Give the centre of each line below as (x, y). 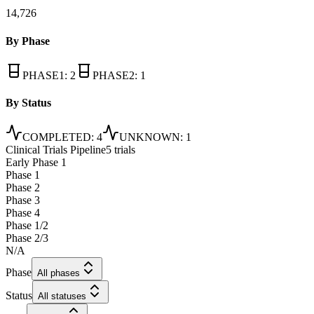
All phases (59, 273)
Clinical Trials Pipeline (56, 150)
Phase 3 (23, 200)
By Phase (28, 41)
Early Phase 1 (36, 163)
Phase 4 (23, 213)
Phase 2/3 (27, 238)
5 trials (121, 150)
